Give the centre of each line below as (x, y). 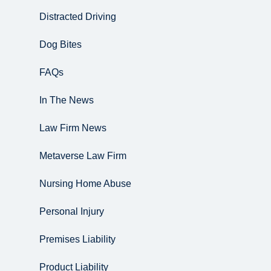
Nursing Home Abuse (85, 184)
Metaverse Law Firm (83, 156)
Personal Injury (72, 211)
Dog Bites (60, 44)
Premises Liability (77, 239)
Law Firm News (73, 128)
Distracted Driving (78, 17)
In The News (67, 100)
